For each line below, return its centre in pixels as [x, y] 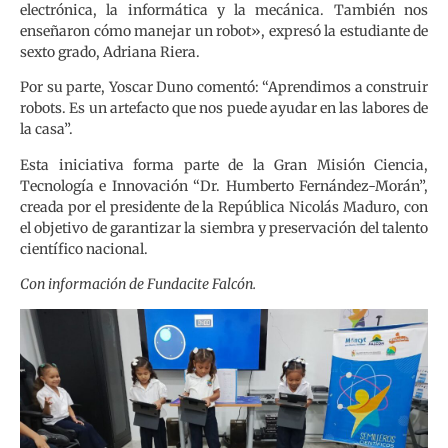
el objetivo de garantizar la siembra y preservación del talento [224, 227]
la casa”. [46, 129]
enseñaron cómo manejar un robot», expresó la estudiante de [224, 30]
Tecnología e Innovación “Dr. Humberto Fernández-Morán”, [224, 185]
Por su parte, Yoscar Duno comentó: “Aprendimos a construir [224, 87]
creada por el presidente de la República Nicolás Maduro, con [224, 206]
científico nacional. [84, 248]
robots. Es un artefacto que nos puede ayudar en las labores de [224, 108]
